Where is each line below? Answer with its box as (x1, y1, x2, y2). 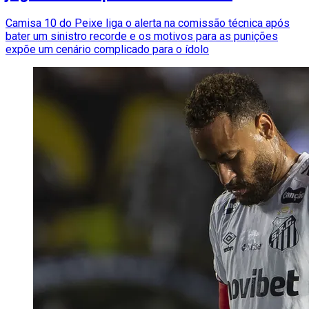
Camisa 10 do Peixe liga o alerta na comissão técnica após (6, 17, 290, 30)
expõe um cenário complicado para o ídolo (6, 43, 209, 57)
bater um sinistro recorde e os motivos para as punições (6, 30, 278, 43)
